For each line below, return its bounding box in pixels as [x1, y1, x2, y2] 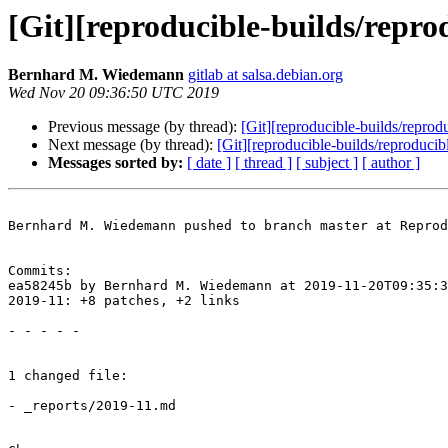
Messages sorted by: [48, 154, 183, 172]
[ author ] [362, 154, 420, 172]
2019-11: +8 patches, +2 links [8, 293, 240, 309]
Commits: [8, 263, 72, 279]
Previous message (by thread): [48, 118, 241, 136]
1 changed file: [8, 368, 128, 384]
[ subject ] [296, 154, 358, 172]
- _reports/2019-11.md [8, 398, 176, 414]
